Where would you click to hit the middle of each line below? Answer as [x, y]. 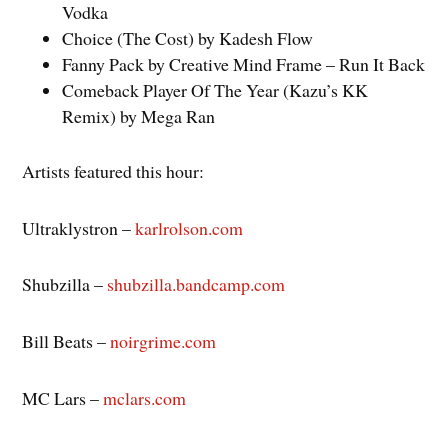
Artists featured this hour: [113, 170]
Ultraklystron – [79, 227]
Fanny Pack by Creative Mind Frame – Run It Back [244, 64]
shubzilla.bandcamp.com [196, 284]
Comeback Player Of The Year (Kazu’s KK [215, 90]
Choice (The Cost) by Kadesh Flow [188, 38]
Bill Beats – [66, 341]
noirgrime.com [163, 341]
